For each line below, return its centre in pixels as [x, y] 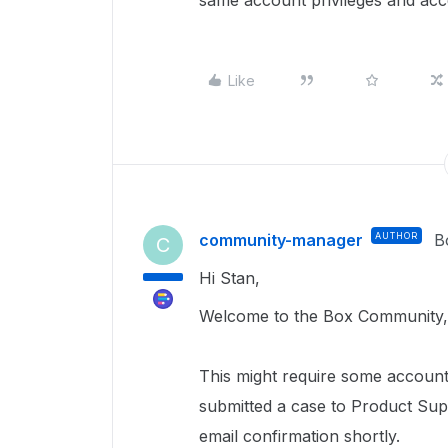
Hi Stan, [232, 278]
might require [283, 376]
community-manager [281, 240]
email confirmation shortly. [299, 436]
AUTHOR [396, 235]
